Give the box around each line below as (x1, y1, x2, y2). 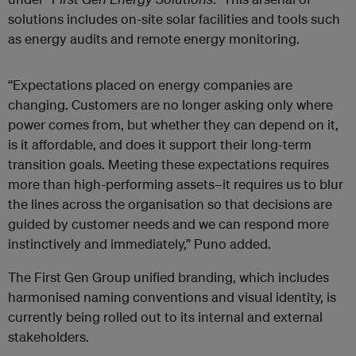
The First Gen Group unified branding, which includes (8, 268, 329, 285)
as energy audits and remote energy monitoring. (8, 29, 300, 47)
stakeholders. (8, 327, 89, 345)
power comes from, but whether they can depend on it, (8, 115, 339, 133)
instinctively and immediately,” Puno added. (8, 234, 274, 252)
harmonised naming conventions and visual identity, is (8, 288, 336, 305)
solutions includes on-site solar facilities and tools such (8, 10, 340, 27)
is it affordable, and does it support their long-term (8, 135, 311, 153)
